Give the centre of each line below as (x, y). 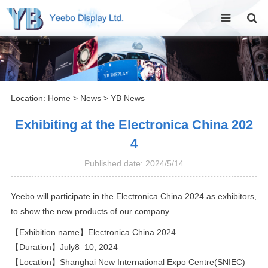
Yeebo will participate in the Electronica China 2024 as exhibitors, (133, 196)
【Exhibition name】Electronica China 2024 (93, 232)
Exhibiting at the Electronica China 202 (134, 124)
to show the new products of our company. (91, 211)
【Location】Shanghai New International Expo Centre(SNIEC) (128, 262)
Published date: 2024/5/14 (134, 163)
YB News (127, 98)
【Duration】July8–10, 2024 (64, 247)
